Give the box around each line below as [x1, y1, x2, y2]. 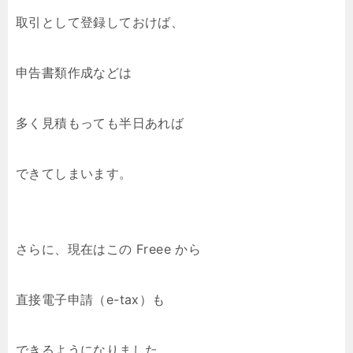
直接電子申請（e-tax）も [16, 292, 165, 307]
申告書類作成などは [16, 65, 132, 80]
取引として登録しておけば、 [16, 14, 184, 30]
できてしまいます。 [16, 165, 132, 181]
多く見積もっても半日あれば [16, 115, 184, 131]
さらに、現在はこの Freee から [16, 241, 202, 257]
